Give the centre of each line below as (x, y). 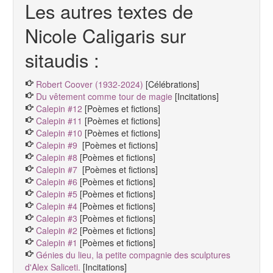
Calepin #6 (58, 182)
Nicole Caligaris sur (105, 36)
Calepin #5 (58, 194)
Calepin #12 (60, 109)
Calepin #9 (58, 145)
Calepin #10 (59, 133)
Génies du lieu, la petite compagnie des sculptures (133, 255)
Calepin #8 (57, 158)
